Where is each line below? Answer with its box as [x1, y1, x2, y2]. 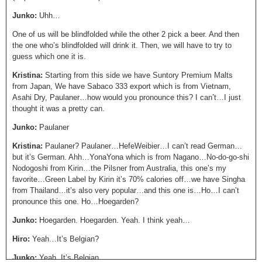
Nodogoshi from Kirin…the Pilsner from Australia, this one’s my [12, 164, 226, 173]
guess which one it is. [12, 52, 86, 61]
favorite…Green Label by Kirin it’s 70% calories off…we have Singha [12, 175, 245, 184]
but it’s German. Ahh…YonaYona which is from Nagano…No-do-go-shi [12, 153, 249, 161]
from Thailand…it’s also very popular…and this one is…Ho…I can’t [12, 186, 239, 195]
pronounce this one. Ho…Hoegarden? [12, 197, 139, 206]
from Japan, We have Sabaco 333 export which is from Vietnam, [12, 82, 231, 91]
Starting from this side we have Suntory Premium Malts [45, 71, 233, 80]
